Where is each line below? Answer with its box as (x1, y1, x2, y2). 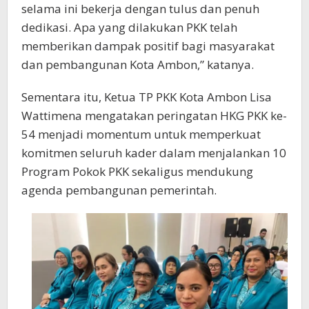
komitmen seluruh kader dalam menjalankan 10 (21, 144, 286, 161)
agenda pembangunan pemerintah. (21, 181, 217, 198)
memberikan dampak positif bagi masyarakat (21, 37, 275, 54)
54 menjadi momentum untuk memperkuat (21, 126, 261, 142)
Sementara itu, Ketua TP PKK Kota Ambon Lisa (21, 88, 272, 105)
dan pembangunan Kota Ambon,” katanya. (21, 56, 254, 72)
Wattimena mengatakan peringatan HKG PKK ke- (21, 107, 287, 123)
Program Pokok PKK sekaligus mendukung (21, 163, 253, 179)
